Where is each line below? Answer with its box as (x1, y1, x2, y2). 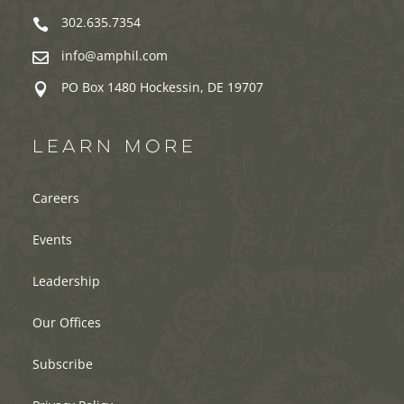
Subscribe (32, 355, 93, 373)
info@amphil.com (61, 47, 168, 65)
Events (32, 231, 72, 249)
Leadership (32, 272, 100, 290)
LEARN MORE (32, 138, 197, 159)
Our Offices (32, 314, 101, 332)
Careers (32, 189, 79, 207)
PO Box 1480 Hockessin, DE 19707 (61, 78, 263, 96)
